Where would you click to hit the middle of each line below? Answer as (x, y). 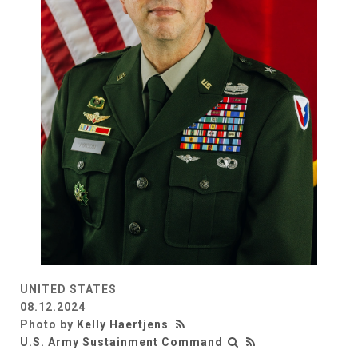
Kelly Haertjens (123, 324)
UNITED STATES (68, 289)
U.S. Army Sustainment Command (121, 342)
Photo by (48, 324)
